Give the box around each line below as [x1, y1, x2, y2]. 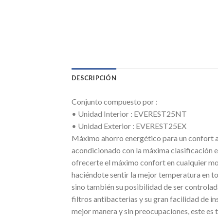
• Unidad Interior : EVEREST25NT [72, 109, 187, 119]
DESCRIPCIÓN [72, 74, 116, 82]
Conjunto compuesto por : [72, 97, 158, 107]
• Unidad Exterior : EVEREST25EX [72, 121, 186, 131]
